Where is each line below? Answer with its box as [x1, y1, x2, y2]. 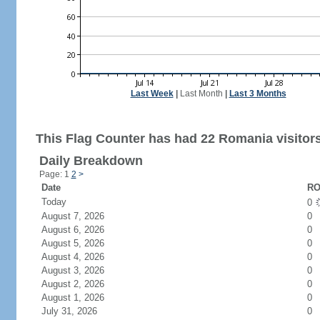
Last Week [130, 89, 174, 99]
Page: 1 [39, 169, 71, 179]
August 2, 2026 [41, 279, 121, 289]
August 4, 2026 [41, 251, 121, 262]
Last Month [179, 89, 223, 99]
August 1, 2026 [41, 292, 121, 303]
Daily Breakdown [39, 154, 143, 168]
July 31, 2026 [41, 306, 114, 316]
